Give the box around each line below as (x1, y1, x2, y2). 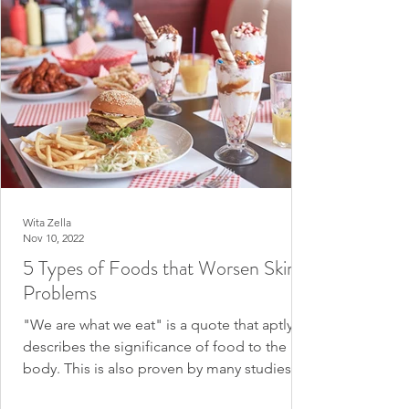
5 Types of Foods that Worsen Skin (23, 254, 297, 282)
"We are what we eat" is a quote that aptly (23, 316, 293, 333)
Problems (23, 278, 97, 307)
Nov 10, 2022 (23, 231, 84, 245)
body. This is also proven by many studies (23, 360, 291, 377)
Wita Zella (23, 215, 71, 229)
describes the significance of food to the (23, 338, 287, 355)
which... (23, 382, 71, 399)
